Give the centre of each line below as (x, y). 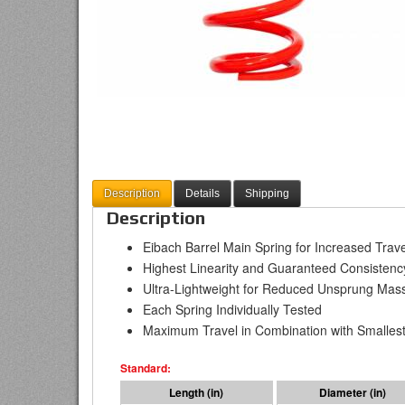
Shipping (267, 193)
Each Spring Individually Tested (232, 309)
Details (202, 193)
